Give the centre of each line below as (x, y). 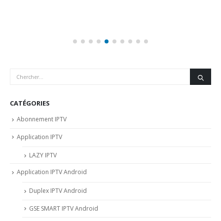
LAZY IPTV (43, 155)
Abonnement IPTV (42, 119)
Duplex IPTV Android (58, 190)
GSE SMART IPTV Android (64, 208)
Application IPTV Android (52, 172)
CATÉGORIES (30, 103)
